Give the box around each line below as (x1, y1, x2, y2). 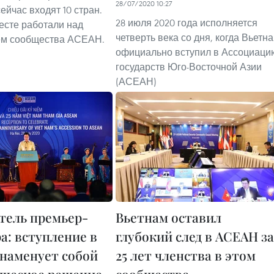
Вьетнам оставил (116, 209, 221, 226)
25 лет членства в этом (116, 246, 256, 264)
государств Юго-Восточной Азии (116, 61, 262, 73)
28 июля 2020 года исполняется (116, 17, 257, 29)
